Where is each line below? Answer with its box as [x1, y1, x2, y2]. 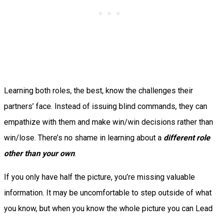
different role [164, 133, 210, 143]
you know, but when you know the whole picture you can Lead [4, 204, 213, 214]
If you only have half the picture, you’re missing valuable [4, 172, 195, 182]
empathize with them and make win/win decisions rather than [4, 117, 213, 127]
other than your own [4, 149, 75, 159]
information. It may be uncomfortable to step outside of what [4, 188, 212, 198]
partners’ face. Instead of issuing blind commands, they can [4, 102, 207, 111]
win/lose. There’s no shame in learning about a [4, 133, 164, 143]
